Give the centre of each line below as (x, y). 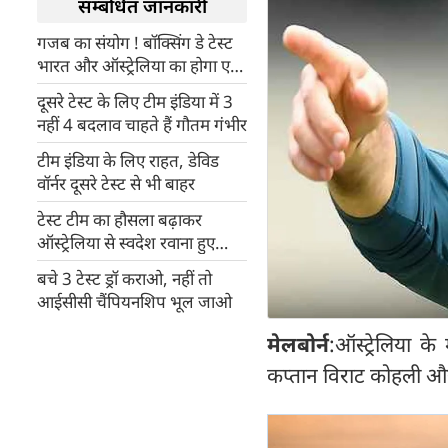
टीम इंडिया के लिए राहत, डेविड (128, 160)
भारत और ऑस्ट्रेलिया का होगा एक (140, 65)
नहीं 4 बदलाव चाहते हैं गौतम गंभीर (142, 124)
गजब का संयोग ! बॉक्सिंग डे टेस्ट (135, 42)
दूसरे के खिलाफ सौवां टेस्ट (115, 88)
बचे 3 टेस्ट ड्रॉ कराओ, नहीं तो (124, 278)
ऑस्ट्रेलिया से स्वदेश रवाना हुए (126, 242)
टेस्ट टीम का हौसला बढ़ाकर (119, 219)
